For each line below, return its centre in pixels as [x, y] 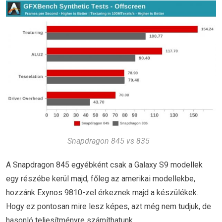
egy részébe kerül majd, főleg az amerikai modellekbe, [101, 178]
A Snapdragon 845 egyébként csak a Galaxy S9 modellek [104, 165]
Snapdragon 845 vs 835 [109, 141]
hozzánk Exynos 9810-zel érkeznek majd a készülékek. [102, 192]
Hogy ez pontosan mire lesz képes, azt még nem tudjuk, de [109, 206]
